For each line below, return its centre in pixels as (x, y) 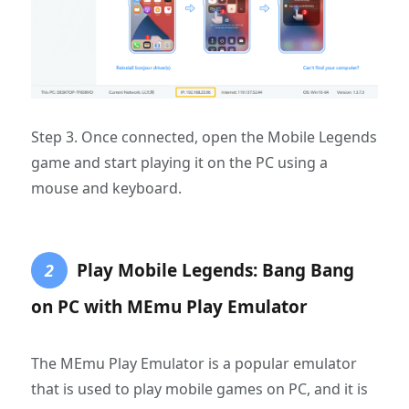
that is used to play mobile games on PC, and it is (200, 388)
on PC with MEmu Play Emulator (170, 306)
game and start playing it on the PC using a (180, 162)
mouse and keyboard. (107, 188)
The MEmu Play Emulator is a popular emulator (194, 363)
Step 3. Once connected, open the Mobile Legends (204, 136)
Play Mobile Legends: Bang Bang (216, 270)
